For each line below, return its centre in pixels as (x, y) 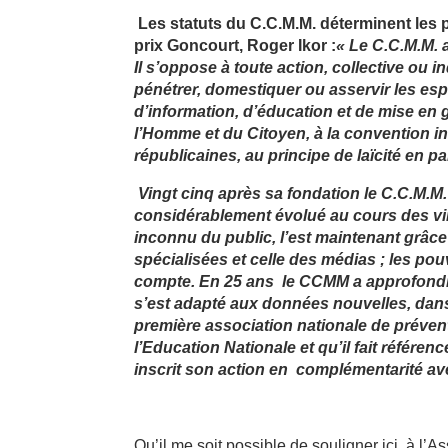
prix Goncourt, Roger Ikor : (235, 45)
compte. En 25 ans (204, 281)
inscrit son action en (211, 369)
